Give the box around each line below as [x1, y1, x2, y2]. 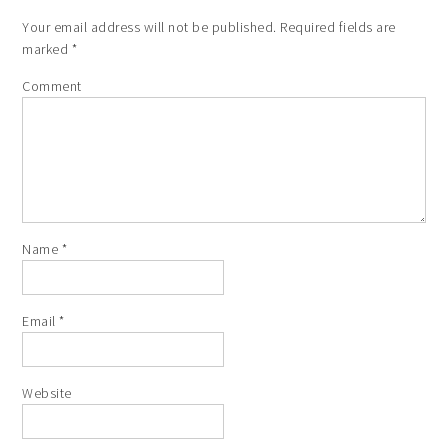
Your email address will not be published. [22, 18, 277, 37]
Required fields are [276, 18, 396, 37]
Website [22, 384, 72, 403]
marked [22, 40, 72, 59]
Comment [22, 77, 82, 96]
